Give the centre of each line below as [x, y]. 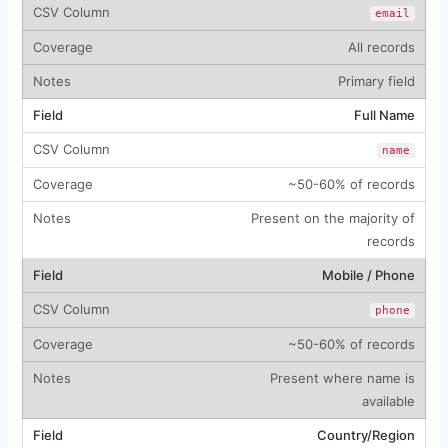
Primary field [376, 80]
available [388, 400]
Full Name [384, 114]
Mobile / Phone [368, 274]
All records [381, 46]
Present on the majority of [332, 217]
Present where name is [342, 377]
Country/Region [365, 434]
